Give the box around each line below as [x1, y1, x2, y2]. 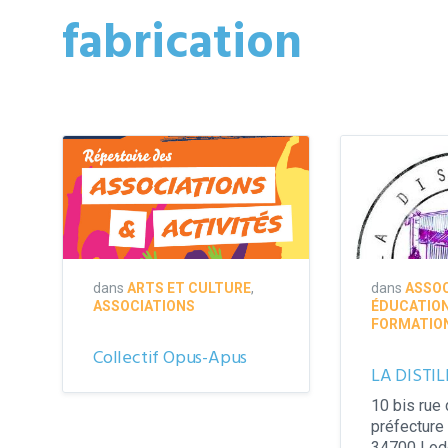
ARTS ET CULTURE [127, 279, 251, 296]
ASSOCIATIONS [93, 297, 195, 314]
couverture [62, 136, 136, 155]
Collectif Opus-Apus [93, 343, 248, 373]
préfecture [370, 416, 444, 436]
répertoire [62, 157, 131, 176]
